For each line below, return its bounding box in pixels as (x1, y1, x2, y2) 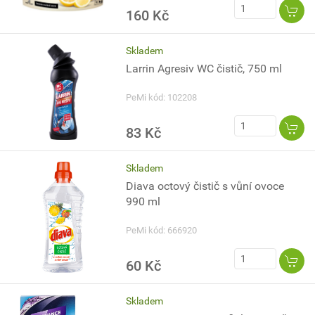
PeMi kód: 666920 (126, 225, 198, 236)
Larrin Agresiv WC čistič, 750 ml (126, 62, 283, 75)
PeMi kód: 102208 (126, 92, 198, 103)
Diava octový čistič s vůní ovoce (126, 179, 285, 193)
